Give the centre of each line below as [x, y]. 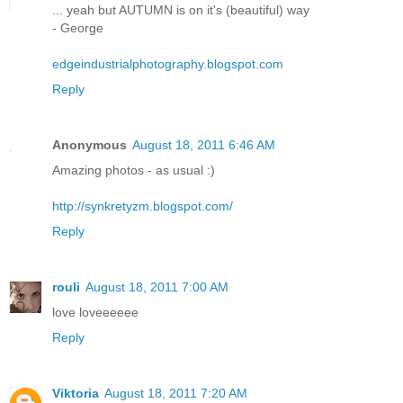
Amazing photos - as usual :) [134, 170]
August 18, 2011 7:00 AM [157, 287]
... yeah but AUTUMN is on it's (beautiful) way [181, 9]
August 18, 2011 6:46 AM [204, 144]
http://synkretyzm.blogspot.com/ [143, 206]
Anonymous [90, 144]
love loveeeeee [95, 312]
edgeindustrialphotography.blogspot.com [168, 63]
